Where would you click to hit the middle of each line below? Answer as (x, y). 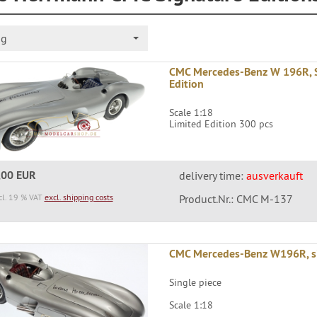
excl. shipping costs (79, 197)
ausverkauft (274, 176)
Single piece (196, 283)
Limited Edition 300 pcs (221, 124)
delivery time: (212, 176)
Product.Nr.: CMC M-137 (236, 199)
